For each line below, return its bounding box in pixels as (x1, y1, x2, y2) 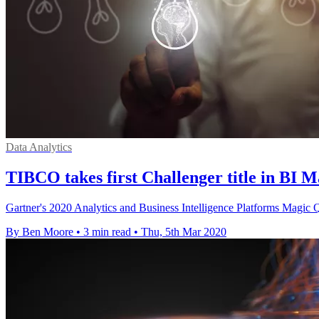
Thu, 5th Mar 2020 (141, 226, 226, 239)
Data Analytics (6, 141, 72, 154)
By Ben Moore (6, 226, 73, 239)
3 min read (83, 226, 131, 239)
